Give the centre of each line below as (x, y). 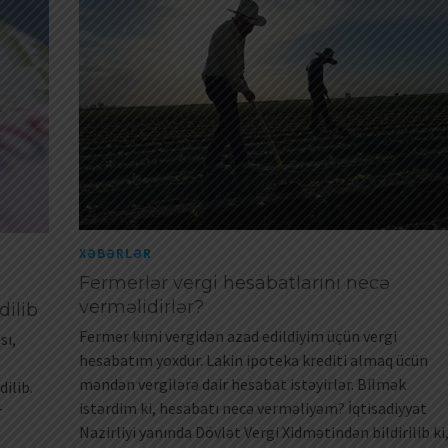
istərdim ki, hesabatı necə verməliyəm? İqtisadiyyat (253, 407)
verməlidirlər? (141, 306)
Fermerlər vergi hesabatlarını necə (234, 282)
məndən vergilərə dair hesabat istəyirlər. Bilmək (242, 383)
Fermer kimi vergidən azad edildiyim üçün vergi (238, 335)
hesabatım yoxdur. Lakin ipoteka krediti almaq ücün (253, 359)
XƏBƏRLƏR (115, 253)
